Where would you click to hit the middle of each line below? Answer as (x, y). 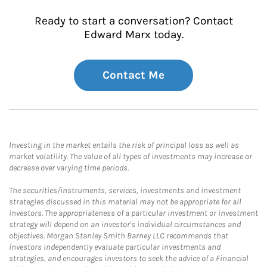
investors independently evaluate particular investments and (115, 247)
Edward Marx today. (133, 35)
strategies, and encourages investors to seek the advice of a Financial (129, 258)
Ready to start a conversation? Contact (133, 21)
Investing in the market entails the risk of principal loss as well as (124, 145)
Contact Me (133, 75)
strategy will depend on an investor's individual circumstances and (125, 224)
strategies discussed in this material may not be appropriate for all (125, 202)
